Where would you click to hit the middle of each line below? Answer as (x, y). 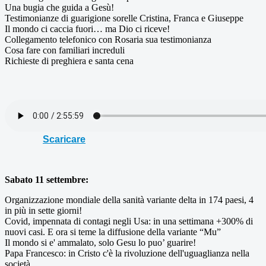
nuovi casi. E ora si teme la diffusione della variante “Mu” (113, 232)
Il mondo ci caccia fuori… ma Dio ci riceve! (87, 28)
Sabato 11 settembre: (47, 179)
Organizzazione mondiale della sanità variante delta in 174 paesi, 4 (129, 199)
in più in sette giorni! (43, 210)
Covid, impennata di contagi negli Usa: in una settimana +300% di (129, 221)
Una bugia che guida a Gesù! (59, 7)
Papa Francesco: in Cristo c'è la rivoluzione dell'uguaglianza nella (127, 253)
